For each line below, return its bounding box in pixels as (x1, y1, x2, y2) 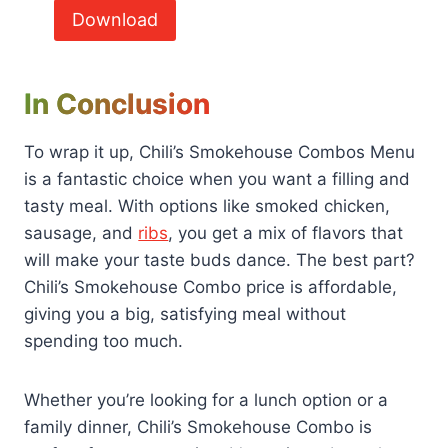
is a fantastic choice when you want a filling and (24, 169, 411, 190)
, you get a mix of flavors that (168, 223, 404, 244)
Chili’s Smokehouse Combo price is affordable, (24, 277, 398, 298)
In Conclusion (24, 87, 211, 122)
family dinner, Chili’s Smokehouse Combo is (24, 417, 373, 438)
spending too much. (24, 331, 184, 352)
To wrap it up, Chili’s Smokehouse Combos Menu (24, 142, 416, 163)
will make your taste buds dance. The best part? (24, 250, 416, 271)
